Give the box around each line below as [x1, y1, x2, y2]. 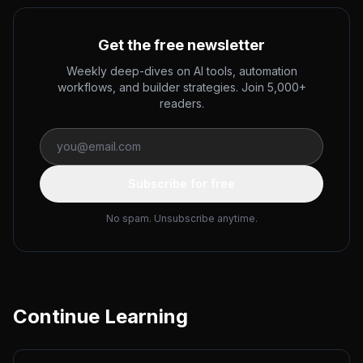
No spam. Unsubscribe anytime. [105, 212, 258, 224]
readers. [159, 96, 204, 110]
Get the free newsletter [98, 36, 265, 53]
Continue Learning [13, 305, 188, 328]
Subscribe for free [128, 177, 235, 190]
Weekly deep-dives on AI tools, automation [66, 64, 297, 78]
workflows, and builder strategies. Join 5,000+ [57, 80, 306, 94]
